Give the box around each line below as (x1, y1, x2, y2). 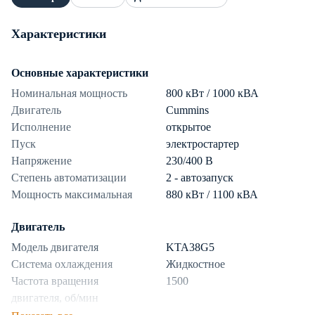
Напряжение (11, 155, 72, 167)
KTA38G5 (166, 241, 214, 254)
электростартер (166, 138, 239, 150)
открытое (166, 121, 211, 134)
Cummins (166, 104, 209, 117)
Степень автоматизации (11, 172, 127, 184)
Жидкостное (166, 258, 225, 271)
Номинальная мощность (11, 87, 127, 100)
